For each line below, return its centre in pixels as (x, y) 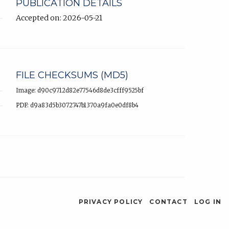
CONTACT (168, 202)
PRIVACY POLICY (111, 202)
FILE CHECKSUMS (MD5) (72, 75)
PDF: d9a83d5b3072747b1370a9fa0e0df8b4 (77, 106)
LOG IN (208, 202)
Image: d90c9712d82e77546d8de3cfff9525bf (80, 91)
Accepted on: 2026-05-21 (59, 18)
